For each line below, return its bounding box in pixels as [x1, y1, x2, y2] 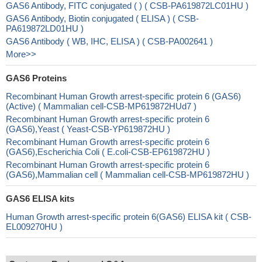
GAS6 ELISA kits [6, 194, 74, 204]
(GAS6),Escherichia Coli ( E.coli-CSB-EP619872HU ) [6, 147, 210, 157]
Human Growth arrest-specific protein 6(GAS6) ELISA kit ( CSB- [6, 212, 251, 222]
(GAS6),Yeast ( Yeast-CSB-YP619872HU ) [6, 124, 170, 134]
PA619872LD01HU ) [6, 23, 84, 33]
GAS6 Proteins [6, 73, 67, 83]
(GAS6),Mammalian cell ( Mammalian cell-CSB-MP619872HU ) [6, 170, 249, 180]
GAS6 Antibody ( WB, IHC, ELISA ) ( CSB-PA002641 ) [6, 36, 213, 46]
